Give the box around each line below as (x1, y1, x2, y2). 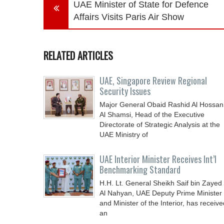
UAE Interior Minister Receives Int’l (99, 152, 216, 165)
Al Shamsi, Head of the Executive (99, 110, 204, 118)
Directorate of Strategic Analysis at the (99, 120, 220, 128)
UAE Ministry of (99, 130, 148, 138)
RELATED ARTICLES (43, 48, 113, 63)
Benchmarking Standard (99, 163, 180, 176)
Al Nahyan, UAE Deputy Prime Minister (99, 189, 222, 197)
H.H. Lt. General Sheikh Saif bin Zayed (99, 179, 222, 187)
